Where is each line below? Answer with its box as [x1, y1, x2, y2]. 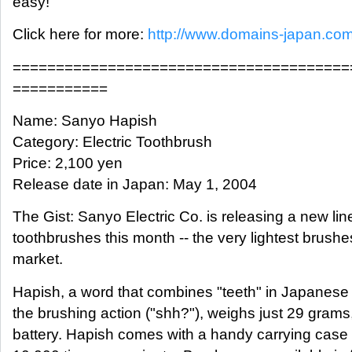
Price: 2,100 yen [13, 154, 123, 171]
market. [13, 251, 63, 268]
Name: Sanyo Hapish [13, 112, 157, 129]
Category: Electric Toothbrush [13, 133, 212, 150]
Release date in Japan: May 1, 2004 [13, 175, 257, 192]
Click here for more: [13, 26, 148, 43]
